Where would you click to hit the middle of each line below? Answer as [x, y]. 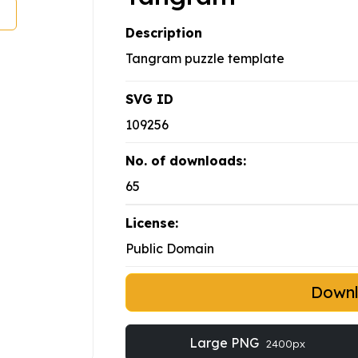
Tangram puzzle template [205, 59]
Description [164, 33]
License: [152, 223]
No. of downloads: [186, 161]
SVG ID [149, 99]
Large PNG [225, 343]
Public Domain [170, 249]
